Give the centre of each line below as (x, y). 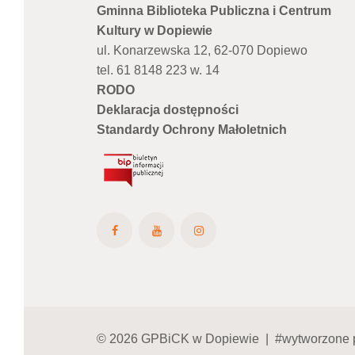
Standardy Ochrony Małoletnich (192, 130)
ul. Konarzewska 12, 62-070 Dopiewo (202, 51)
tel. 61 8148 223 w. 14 (158, 71)
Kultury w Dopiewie (155, 31)
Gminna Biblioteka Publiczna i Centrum (214, 11)
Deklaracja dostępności (168, 110)
